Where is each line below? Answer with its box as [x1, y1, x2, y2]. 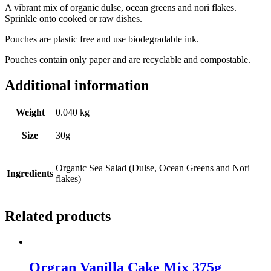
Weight [15, 107, 45, 118]
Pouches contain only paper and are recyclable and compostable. [5, 54, 250, 65]
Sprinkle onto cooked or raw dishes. [5, 13, 142, 24]
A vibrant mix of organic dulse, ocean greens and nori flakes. [5, 2, 237, 13]
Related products [5, 208, 111, 224]
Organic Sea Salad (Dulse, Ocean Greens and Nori [56, 163, 250, 174]
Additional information [5, 77, 149, 93]
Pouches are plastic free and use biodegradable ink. [5, 33, 199, 44]
